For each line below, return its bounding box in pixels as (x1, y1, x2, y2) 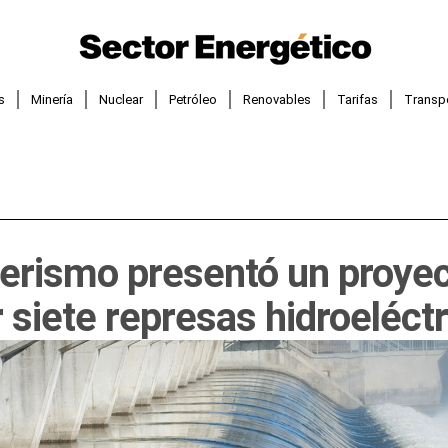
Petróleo (169, 91, 218, 107)
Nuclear (99, 91, 144, 107)
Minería (31, 91, 74, 107)
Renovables (243, 91, 312, 107)
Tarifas (337, 91, 379, 107)
